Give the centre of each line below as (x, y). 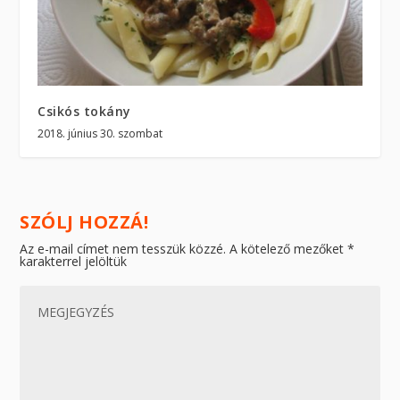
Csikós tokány (84, 111)
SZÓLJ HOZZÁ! (84, 221)
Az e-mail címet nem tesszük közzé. (123, 248)
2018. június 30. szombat (100, 133)
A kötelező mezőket (289, 248)
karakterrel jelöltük (74, 261)
